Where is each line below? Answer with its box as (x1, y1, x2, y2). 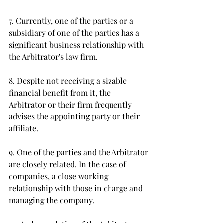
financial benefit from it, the (9, 87, 112, 98)
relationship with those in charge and (9, 183, 145, 193)
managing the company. (9, 195, 96, 205)
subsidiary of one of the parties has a (9, 27, 141, 38)
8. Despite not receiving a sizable (9, 75, 129, 86)
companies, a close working (9, 171, 110, 181)
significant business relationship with (9, 39, 146, 50)
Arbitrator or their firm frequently (9, 99, 134, 110)
